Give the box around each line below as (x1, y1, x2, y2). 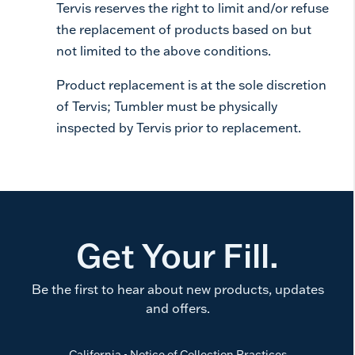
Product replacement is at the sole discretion (56, 77, 326, 93)
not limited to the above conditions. (56, 43, 271, 59)
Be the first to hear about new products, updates (31, 281, 324, 297)
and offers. (145, 300, 210, 316)
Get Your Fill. (76, 234, 279, 277)
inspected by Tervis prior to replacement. (56, 120, 301, 136)
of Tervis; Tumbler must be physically (56, 98, 277, 114)
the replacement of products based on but (56, 21, 311, 37)
